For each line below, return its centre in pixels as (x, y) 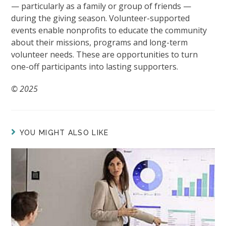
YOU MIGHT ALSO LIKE (64, 133)
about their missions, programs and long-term (100, 43)
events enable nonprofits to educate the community (109, 31)
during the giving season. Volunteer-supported (101, 18)
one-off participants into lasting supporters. (95, 67)
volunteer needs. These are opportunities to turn (105, 55)
